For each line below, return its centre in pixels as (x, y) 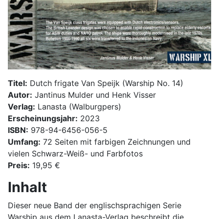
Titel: (18, 83)
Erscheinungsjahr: (43, 118)
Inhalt (27, 187)
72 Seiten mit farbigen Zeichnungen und (116, 142)
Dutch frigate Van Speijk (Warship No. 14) (105, 83)
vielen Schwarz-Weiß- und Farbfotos (75, 153)
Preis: (19, 165)
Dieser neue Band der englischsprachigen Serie (95, 205)
